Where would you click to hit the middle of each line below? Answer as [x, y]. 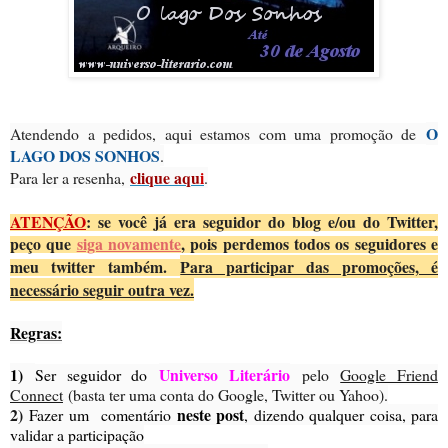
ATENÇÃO [48, 221]
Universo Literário [224, 374]
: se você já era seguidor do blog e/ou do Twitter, [262, 221]
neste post [211, 414]
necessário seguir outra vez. [102, 289]
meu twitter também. [95, 266]
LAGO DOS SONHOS [85, 155]
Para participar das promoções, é [309, 266]
